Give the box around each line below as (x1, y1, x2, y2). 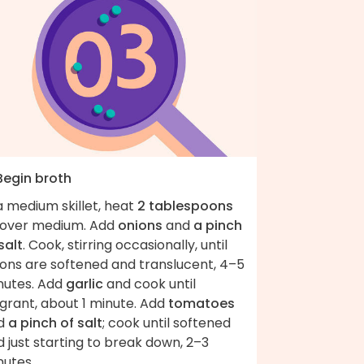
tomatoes (168, 293, 235, 313)
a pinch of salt (8, 313, 102, 332)
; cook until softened (102, 313, 231, 332)
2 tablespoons (137, 196, 233, 215)
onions (118, 215, 162, 235)
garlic (66, 274, 103, 293)
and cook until (103, 274, 196, 293)
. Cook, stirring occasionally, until (23, 235, 227, 254)
